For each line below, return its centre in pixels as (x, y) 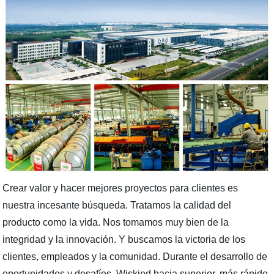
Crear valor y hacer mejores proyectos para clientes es (120, 188)
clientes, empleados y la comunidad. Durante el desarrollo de (135, 257)
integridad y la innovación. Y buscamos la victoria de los (124, 240)
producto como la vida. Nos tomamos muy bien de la (116, 223)
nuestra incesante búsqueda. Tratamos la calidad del (117, 206)
